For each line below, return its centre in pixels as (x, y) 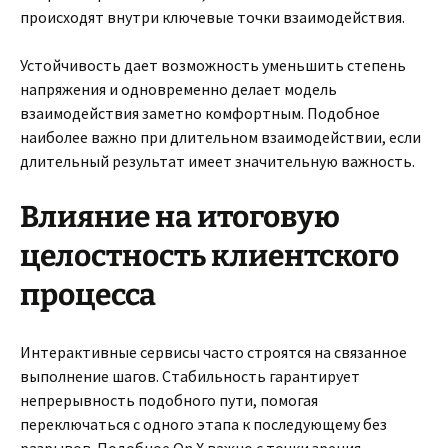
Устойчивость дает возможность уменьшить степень (213, 65)
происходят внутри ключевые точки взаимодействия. (212, 17)
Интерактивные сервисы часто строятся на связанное (213, 352)
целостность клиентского (209, 256)
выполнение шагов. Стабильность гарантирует (190, 376)
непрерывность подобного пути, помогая (169, 400)
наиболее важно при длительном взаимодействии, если (220, 137)
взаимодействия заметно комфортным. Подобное (200, 113)
